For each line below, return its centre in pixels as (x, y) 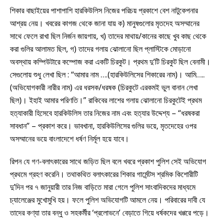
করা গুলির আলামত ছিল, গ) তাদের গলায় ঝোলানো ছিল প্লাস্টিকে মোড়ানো (100, 49)
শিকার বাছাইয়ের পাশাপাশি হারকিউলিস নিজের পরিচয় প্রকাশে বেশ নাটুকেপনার (104, 10)
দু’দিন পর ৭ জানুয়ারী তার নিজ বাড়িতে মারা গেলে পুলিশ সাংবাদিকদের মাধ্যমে (103, 187)
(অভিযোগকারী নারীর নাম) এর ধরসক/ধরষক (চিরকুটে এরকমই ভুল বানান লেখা (104, 87)
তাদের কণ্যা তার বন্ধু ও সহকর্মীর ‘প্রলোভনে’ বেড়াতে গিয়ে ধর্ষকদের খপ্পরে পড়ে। (110, 212)
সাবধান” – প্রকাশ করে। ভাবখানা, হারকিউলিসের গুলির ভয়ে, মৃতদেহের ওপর (103, 126)
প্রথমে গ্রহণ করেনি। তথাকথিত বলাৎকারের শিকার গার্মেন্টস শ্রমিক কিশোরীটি (104, 174)
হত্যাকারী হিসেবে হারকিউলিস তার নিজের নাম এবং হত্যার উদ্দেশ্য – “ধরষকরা (105, 113)
